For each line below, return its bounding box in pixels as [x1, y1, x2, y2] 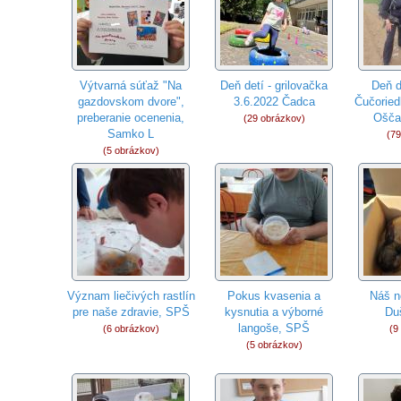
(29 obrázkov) [243, 113, 305, 124]
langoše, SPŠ [238, 321, 311, 335]
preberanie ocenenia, [77, 111, 185, 124]
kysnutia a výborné [225, 305, 324, 319]
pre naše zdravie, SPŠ [72, 305, 190, 319]
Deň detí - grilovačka [220, 79, 328, 92]
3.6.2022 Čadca [233, 95, 315, 108]
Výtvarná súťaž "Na [80, 79, 183, 92]
